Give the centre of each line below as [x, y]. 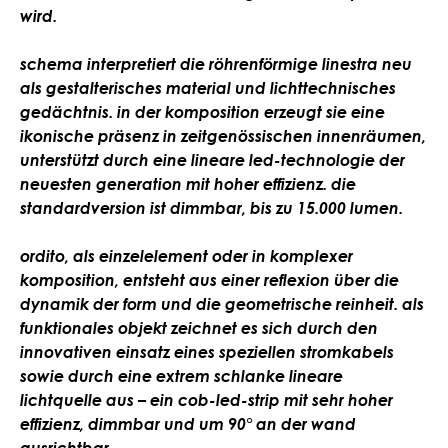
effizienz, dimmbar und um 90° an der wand [188, 424]
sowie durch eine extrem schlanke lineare [181, 376]
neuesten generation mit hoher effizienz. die [188, 184]
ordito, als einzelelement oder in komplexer [186, 256]
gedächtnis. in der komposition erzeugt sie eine [202, 112]
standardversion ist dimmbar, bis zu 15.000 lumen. [211, 208]
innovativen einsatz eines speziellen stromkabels [207, 352]
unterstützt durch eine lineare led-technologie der [212, 160]
